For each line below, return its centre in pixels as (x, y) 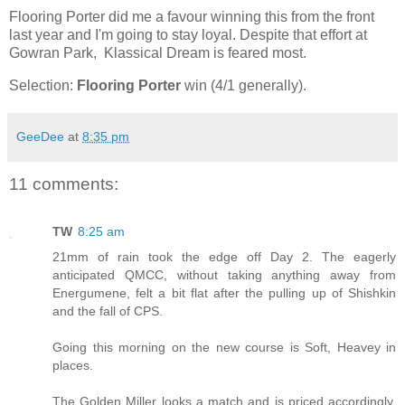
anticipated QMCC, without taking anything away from (224, 274)
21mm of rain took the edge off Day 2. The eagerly (224, 256)
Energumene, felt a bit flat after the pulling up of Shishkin (224, 292)
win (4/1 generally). (244, 86)
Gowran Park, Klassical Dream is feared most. (158, 53)
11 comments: (64, 184)
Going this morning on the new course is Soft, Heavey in (224, 347)
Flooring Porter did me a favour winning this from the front (192, 17)
